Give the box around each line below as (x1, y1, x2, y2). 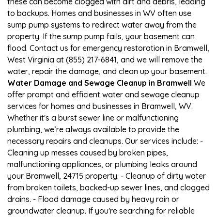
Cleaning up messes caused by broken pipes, (7, 147, 168, 157)
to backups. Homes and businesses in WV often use (7, 8, 191, 18)
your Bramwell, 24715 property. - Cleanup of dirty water (7, 170, 206, 181)
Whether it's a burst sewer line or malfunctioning (7, 112, 179, 123)
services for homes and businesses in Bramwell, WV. (7, 101, 193, 111)
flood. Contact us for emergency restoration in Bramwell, (7, 43, 209, 53)
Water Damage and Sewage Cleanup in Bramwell (7, 77, 192, 88)
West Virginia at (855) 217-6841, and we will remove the (7, 54, 202, 64)
